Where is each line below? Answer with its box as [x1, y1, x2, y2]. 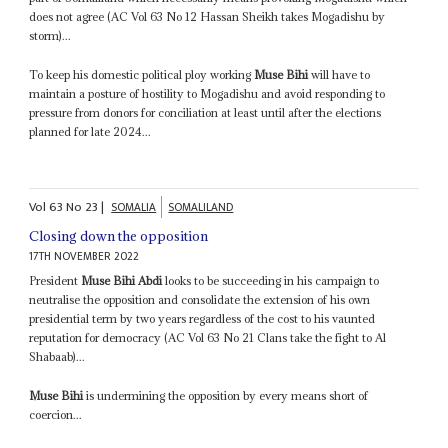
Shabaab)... [29, 348, 86, 364]
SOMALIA [111, 197, 157, 217]
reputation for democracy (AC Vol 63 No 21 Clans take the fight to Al [29, 329, 387, 345]
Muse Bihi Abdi [81, 272, 163, 288]
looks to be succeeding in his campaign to [162, 272, 380, 288]
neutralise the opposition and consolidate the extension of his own [29, 291, 371, 307]
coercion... [29, 406, 83, 422]
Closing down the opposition [29, 226, 209, 245]
